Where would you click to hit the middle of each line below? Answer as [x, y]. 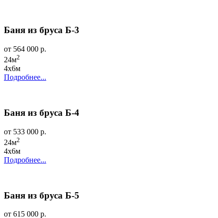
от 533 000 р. [25, 131]
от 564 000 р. [25, 49]
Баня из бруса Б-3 [42, 30]
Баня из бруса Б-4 [42, 112]
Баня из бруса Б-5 [42, 195]
